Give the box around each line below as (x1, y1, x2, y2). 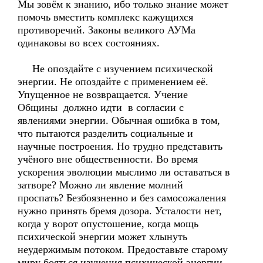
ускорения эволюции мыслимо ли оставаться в (18, 166, 230, 178)
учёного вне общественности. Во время (18, 153, 198, 165)
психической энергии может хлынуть (18, 231, 187, 242)
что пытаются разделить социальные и (18, 127, 193, 139)
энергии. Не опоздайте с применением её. (18, 76, 208, 87)
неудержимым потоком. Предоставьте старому (18, 244, 228, 255)
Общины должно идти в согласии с (18, 102, 184, 113)
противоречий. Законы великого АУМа (18, 24, 195, 36)
